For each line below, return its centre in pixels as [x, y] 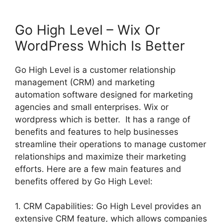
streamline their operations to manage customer [111, 144]
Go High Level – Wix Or [87, 30]
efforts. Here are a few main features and [98, 169]
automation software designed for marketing [104, 94]
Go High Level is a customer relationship [95, 70]
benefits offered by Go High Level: [84, 181]
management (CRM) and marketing [85, 82]
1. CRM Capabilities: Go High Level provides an [108, 206]
